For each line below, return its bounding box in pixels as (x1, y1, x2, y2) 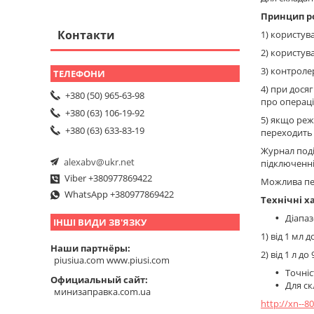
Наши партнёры (50, 241, 128, 254)
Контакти (57, 27, 115, 43)
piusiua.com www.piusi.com (54, 254, 170, 267)
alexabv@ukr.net (64, 156, 135, 169)
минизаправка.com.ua (54, 285, 151, 299)
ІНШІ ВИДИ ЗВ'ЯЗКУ (53, 216, 146, 229)
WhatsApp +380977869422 (64, 188, 174, 201)
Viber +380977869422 (64, 172, 152, 185)
